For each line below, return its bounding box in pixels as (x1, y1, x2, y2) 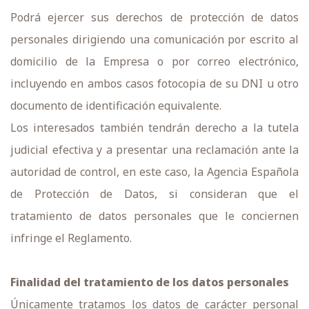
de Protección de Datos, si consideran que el (10, 186, 299, 201)
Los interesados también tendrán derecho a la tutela (10, 120, 299, 135)
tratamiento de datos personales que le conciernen (10, 208, 299, 223)
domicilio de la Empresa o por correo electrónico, (10, 54, 299, 69)
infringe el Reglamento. (10, 230, 132, 246)
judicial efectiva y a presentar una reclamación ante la (10, 142, 299, 157)
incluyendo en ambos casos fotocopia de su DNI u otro (10, 76, 299, 91)
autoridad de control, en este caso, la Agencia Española (10, 164, 299, 179)
